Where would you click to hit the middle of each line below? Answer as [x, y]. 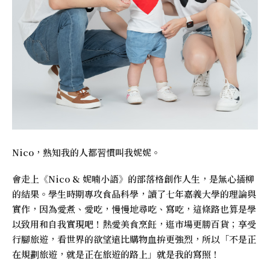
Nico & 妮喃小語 [83, 179]
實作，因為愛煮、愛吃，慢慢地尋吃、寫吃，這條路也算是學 [134, 209]
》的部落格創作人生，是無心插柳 [187, 179]
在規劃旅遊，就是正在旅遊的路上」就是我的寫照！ [116, 254]
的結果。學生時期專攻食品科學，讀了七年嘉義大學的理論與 [134, 194]
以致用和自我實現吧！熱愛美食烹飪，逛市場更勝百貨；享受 [134, 224]
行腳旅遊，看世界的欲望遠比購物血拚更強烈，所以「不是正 [134, 239]
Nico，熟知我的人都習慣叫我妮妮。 [86, 152]
